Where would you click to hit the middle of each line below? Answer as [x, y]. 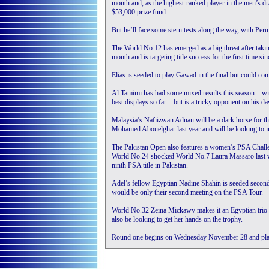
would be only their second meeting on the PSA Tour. [187, 192]
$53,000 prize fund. [140, 12]
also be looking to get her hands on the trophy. [177, 219]
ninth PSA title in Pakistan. [150, 165]
